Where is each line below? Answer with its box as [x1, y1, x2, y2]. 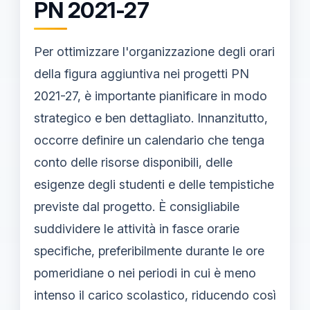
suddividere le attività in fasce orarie [34, 221, 239, 236]
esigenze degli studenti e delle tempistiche [34, 176, 274, 192]
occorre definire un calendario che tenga [34, 132, 264, 147]
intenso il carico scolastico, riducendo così [34, 287, 276, 302]
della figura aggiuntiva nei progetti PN [34, 66, 249, 81]
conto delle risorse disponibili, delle [34, 154, 232, 170]
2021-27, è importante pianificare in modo [34, 88, 267, 103]
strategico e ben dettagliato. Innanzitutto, [34, 110, 268, 125]
